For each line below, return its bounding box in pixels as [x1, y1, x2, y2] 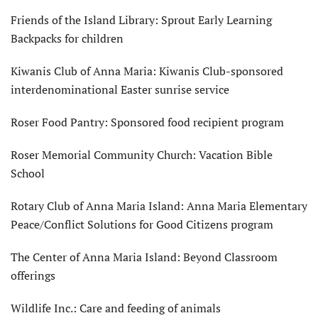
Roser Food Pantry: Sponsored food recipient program [11, 114, 284, 130]
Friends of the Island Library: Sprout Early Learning [11, 11, 272, 28]
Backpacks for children [11, 30, 124, 46]
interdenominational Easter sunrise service [11, 81, 229, 97]
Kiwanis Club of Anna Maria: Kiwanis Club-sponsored [11, 62, 283, 79]
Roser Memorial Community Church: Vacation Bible [11, 146, 273, 163]
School [11, 165, 45, 181]
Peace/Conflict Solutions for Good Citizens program [11, 216, 273, 232]
